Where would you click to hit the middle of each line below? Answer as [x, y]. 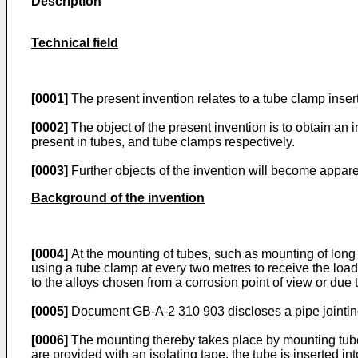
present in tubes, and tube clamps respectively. [163, 142]
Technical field [75, 43]
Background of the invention [118, 198]
